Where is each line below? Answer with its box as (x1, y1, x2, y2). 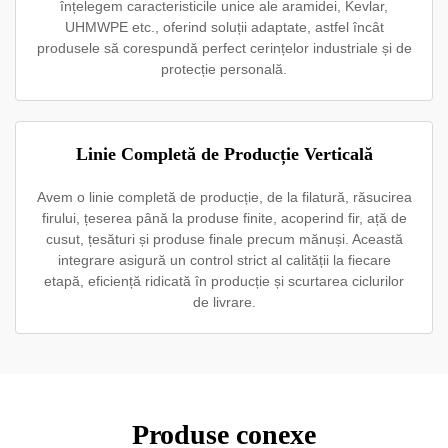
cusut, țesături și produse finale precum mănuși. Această (45, 231, 403, 247)
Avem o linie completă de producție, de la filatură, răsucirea (36, 189, 412, 205)
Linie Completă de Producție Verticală (75, 144, 373, 164)
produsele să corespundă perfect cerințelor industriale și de (36, 40, 412, 56)
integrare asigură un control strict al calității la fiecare (57, 252, 391, 268)
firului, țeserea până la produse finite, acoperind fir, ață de (41, 210, 407, 226)
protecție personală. (161, 61, 287, 77)
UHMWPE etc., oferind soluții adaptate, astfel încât (64, 19, 384, 35)
